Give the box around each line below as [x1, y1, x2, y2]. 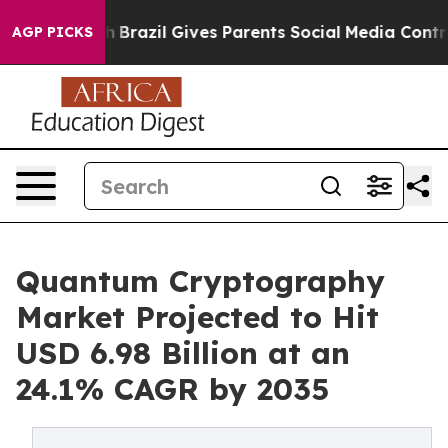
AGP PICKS [12, 23, 93, 41]
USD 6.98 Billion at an [16, 334, 350, 372]
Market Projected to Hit [16, 298, 379, 336]
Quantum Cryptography [16, 262, 385, 300]
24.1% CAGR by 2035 [16, 370, 329, 408]
